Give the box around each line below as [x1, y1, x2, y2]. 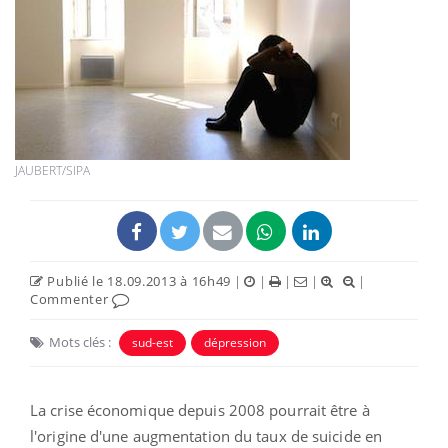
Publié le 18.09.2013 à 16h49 [43, 271, 232, 290]
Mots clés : [49, 332, 111, 351]
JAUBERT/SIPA [15, 161, 90, 179]
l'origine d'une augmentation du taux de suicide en [30, 425, 383, 446]
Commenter [30, 289, 112, 308]
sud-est [132, 333, 173, 351]
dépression [204, 333, 266, 351]
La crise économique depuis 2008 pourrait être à [30, 399, 370, 420]
